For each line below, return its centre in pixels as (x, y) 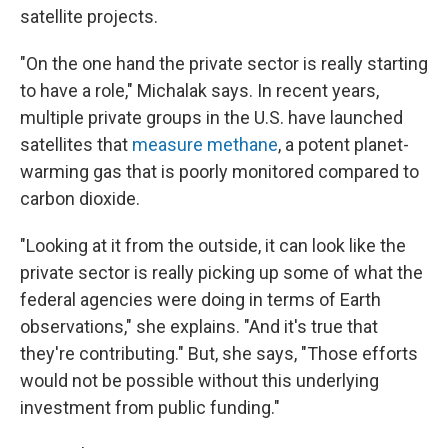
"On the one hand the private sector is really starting (224, 63)
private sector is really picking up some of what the (221, 272)
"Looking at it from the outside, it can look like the (213, 245)
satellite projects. (89, 16)
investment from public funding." (150, 407)
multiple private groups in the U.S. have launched (211, 117)
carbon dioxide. (80, 198)
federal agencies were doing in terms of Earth (200, 299)
